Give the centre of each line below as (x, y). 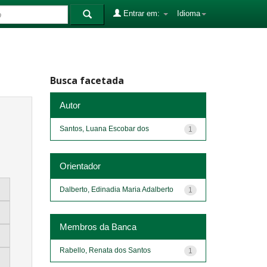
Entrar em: (142, 13)
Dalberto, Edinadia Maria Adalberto (116, 189)
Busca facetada (87, 80)
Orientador (80, 166)
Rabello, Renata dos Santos (105, 250)
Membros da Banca (98, 226)
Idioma (189, 13)
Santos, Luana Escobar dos (104, 128)
